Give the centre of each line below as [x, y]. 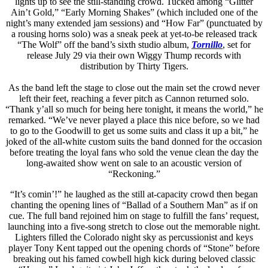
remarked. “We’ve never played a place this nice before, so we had [134, 120]
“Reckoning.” [134, 173]
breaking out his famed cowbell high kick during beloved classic [134, 258]
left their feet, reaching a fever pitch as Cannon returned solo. [134, 98]
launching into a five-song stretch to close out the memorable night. [134, 226]
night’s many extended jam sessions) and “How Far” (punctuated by [134, 23]
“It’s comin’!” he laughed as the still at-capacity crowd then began [134, 194]
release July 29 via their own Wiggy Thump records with [134, 55]
